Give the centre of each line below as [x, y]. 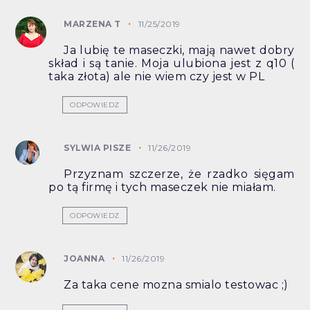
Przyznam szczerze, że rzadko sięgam [179, 174]
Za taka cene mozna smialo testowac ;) [176, 285]
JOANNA [84, 259]
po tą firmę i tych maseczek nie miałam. [162, 188]
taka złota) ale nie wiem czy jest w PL [157, 77]
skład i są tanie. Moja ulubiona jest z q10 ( [172, 64]
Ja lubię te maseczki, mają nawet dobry [179, 51]
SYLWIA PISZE [98, 148]
